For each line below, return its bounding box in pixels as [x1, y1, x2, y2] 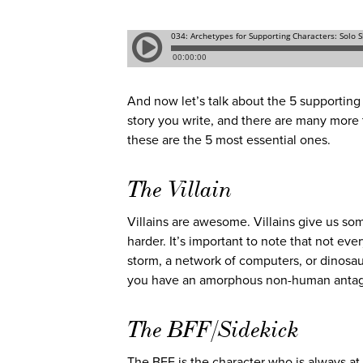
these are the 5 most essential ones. [127, 132, 331, 149]
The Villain [127, 175, 233, 204]
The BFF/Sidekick [127, 315, 299, 344]
